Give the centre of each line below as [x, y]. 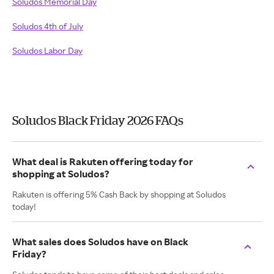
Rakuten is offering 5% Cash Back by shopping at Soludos [119, 194]
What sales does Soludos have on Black [100, 242]
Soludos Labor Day [47, 50]
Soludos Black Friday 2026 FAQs [98, 120]
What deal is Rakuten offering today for [103, 161]
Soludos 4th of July [48, 26]
